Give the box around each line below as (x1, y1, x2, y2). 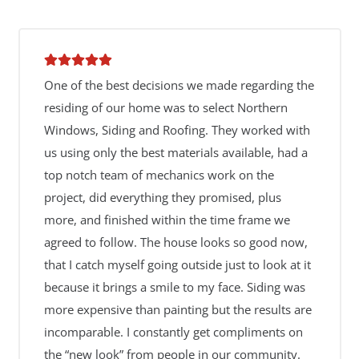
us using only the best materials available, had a (43, 144, 308, 160)
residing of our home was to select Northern (43, 99, 288, 115)
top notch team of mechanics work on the (43, 167, 274, 183)
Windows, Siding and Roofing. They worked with (43, 122, 310, 138)
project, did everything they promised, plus (43, 189, 281, 205)
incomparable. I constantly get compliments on (43, 324, 303, 340)
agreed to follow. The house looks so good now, (43, 234, 308, 250)
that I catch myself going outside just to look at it (43, 256, 311, 272)
